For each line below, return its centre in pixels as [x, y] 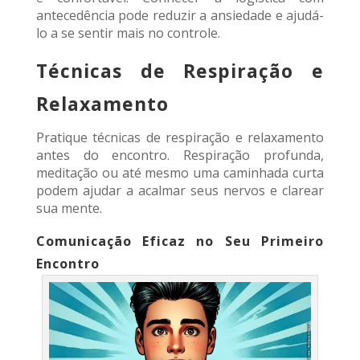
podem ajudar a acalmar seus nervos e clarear [180, 191]
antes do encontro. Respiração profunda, [180, 155]
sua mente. [69, 209]
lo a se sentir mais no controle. [128, 33]
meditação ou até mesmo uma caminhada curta [180, 173]
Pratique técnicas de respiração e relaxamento [180, 138]
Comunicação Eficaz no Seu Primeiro [180, 241]
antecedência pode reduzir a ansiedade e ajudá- [180, 16]
